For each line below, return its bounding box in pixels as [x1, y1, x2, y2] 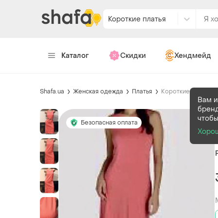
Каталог [61, 51, 89, 60]
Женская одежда [73, 87, 123, 95]
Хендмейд [174, 51, 211, 60]
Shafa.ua [40, 87, 64, 95]
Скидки [120, 51, 146, 60]
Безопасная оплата [81, 118, 138, 127]
